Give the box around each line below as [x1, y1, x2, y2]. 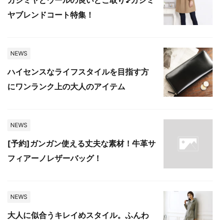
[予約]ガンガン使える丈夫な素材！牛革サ [7, 138, 156, 149]
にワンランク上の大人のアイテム [7, 82, 125, 92]
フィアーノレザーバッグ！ [7, 153, 102, 164]
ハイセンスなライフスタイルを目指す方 [7, 67, 149, 77]
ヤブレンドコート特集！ [7, 10, 94, 20]
